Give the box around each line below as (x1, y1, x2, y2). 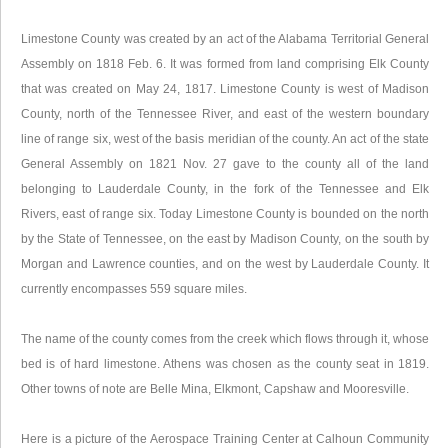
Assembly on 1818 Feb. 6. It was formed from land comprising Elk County (21, 57, 429, 71)
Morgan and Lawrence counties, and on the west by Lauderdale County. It (21, 257, 429, 271)
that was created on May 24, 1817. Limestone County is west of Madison (21, 82, 429, 96)
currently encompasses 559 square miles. (21, 282, 247, 296)
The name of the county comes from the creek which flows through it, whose (21, 332, 429, 346)
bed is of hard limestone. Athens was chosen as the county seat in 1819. (21, 357, 429, 371)
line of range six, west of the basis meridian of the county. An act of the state (21, 132, 429, 146)
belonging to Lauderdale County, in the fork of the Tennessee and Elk (21, 182, 429, 196)
